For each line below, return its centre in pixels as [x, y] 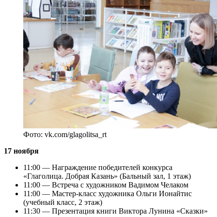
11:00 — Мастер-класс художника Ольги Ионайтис [108, 193]
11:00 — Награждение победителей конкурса [98, 167]
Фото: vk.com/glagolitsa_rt [65, 134]
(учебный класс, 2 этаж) [63, 202]
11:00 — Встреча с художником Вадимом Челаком [106, 185]
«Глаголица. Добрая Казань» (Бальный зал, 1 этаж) [107, 176]
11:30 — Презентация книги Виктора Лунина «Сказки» [116, 211]
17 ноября [21, 151]
